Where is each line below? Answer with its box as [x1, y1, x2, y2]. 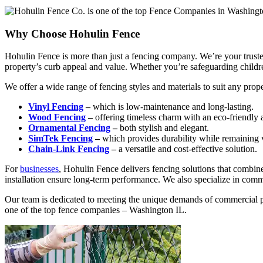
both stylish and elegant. [120, 123, 209, 133]
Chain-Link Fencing [28, 144, 109, 154]
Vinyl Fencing [28, 102, 83, 112]
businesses [20, 164, 59, 174]
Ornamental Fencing [28, 123, 110, 133]
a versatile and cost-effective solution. [119, 144, 257, 154]
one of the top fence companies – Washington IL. [5, 205, 187, 215]
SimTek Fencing [28, 133, 93, 144]
